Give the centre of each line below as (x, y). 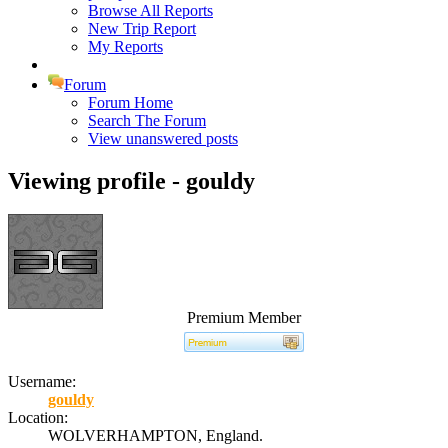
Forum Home (130, 102)
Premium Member (244, 318)
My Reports (125, 46)
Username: (42, 382)
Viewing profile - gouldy (131, 180)
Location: (38, 418)
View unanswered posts (163, 138)
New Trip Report (142, 28)
